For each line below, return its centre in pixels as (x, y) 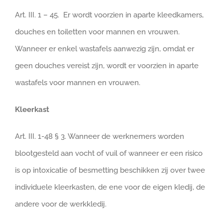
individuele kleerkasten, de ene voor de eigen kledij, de (110, 187)
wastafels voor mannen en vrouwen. (78, 83)
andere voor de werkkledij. (61, 204)
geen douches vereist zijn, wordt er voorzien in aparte (107, 66)
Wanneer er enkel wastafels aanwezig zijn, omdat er (105, 49)
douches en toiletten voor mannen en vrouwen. (98, 32)
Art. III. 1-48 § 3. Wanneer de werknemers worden (100, 136)
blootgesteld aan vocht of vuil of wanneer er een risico (109, 153)
